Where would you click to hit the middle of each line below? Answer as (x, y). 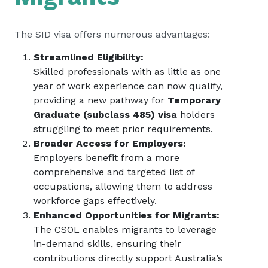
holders (196, 115)
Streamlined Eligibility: (89, 57)
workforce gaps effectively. (95, 201)
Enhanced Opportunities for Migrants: (127, 215)
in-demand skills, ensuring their (107, 244)
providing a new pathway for (100, 100)
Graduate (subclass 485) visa (105, 115)
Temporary (194, 100)
